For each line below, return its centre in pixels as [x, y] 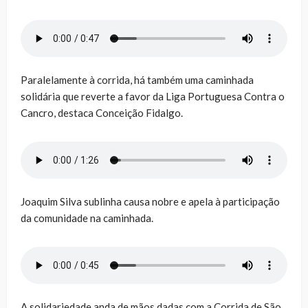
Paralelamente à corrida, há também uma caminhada [137, 80]
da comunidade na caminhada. [87, 218]
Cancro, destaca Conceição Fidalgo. [102, 113]
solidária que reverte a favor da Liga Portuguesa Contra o [153, 97]
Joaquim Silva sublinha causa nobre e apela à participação [150, 202]
